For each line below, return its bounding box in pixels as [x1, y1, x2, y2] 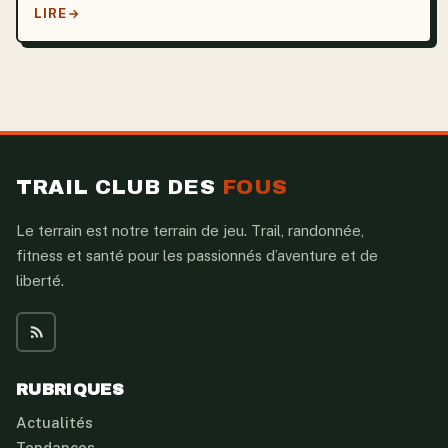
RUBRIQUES [16, 381, 124, 399]
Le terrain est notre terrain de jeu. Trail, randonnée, [16, 222, 364, 240]
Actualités [16, 413, 93, 431]
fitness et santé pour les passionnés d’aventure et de [16, 247, 378, 265]
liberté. [16, 272, 64, 290]
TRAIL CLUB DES [16, 176, 223, 199]
